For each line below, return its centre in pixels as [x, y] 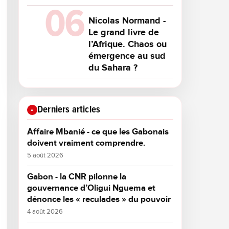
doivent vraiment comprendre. [86, 143]
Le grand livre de [124, 32]
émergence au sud [127, 56]
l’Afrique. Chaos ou [128, 44]
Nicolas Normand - [127, 21]
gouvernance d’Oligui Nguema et [91, 188]
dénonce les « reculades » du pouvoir [99, 199]
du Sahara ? [113, 68]
